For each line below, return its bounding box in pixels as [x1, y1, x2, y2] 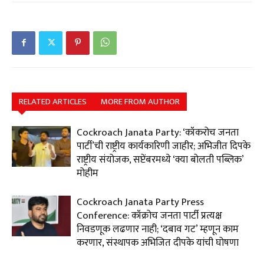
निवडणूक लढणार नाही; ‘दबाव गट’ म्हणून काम [77, 221, 239, 238]
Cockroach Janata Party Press [77, 194, 204, 211]
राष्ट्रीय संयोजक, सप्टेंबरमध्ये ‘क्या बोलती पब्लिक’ [77, 151, 243, 169]
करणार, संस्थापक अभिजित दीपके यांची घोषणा [77, 235, 239, 252]
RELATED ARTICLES [19, 94, 87, 110]
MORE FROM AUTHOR [101, 94, 180, 110]
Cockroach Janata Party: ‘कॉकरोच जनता [77, 124, 239, 141]
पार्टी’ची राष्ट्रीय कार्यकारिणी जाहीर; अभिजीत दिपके [77, 138, 250, 155]
